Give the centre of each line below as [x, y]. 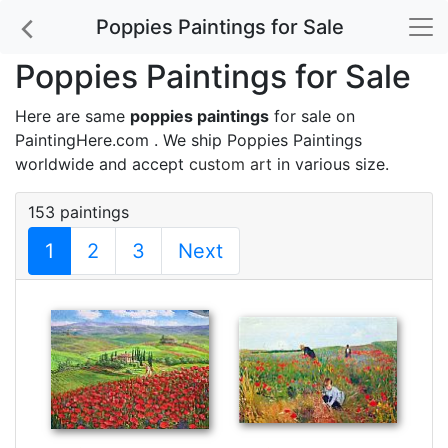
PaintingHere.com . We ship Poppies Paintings [188, 140]
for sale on [312, 116]
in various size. [330, 164]
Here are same [72, 116]
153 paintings [78, 212]
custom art [230, 164]
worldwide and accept [102, 164]
